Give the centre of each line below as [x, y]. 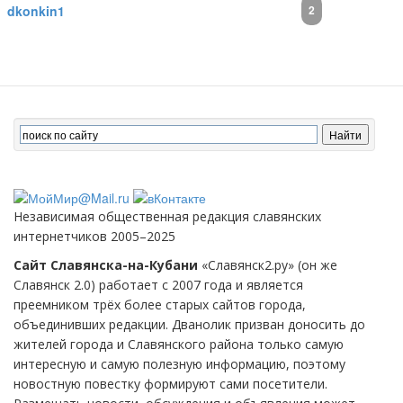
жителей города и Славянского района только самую [179, 344]
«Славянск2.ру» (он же [268, 264]
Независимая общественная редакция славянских [167, 216]
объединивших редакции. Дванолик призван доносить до [189, 324]
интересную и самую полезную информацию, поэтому [179, 363]
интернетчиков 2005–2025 [94, 236]
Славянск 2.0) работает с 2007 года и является [158, 284]
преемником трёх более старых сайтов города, [160, 304]
